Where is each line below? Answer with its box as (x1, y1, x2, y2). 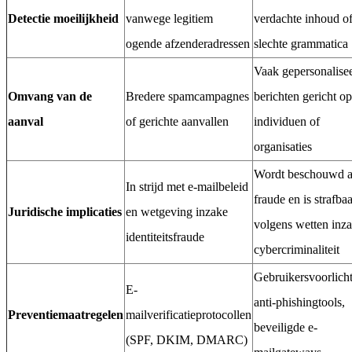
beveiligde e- (254, 321, 317, 335)
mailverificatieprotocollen (126, 308, 251, 322)
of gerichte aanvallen (126, 115, 229, 129)
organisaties (254, 140, 312, 154)
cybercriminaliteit (254, 243, 339, 257)
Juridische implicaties (8, 205, 122, 219)
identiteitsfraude (126, 230, 204, 244)
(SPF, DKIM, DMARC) (126, 333, 247, 347)
